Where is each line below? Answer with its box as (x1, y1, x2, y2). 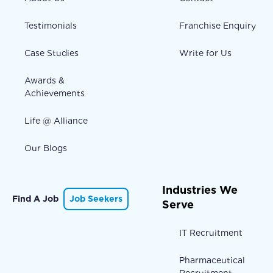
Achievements (24, 88, 85, 98)
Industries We (162, 183, 238, 196)
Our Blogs (24, 143, 67, 153)
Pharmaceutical (179, 255, 246, 265)
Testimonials (24, 20, 77, 30)
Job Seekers (69, 193, 122, 204)
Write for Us (179, 48, 232, 58)
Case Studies (24, 48, 79, 58)
